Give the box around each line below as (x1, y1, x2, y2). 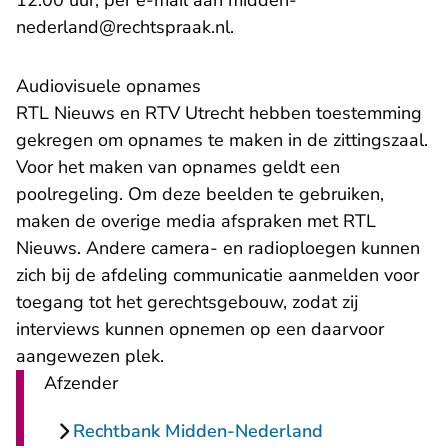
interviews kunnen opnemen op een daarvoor (16, 317, 384, 342)
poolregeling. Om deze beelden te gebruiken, (16, 182, 384, 207)
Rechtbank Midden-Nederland (73, 419, 323, 444)
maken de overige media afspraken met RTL (16, 209, 376, 234)
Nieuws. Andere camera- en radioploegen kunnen (16, 236, 420, 261)
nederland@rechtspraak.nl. (16, 15, 234, 40)
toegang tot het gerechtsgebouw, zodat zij (16, 290, 358, 315)
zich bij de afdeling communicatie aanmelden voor (16, 263, 419, 288)
